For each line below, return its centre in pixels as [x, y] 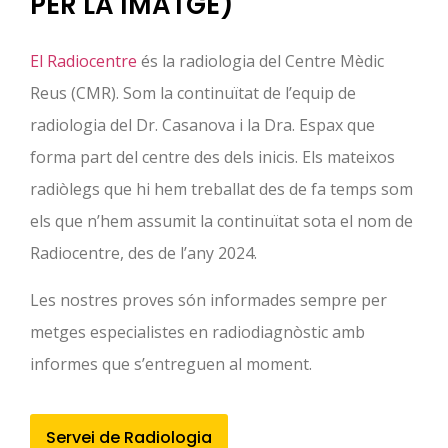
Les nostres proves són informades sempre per [208, 299]
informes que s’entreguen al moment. [171, 363]
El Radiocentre [83, 61]
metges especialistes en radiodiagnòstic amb [197, 331]
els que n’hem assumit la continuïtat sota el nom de [221, 221]
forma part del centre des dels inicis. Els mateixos [212, 157]
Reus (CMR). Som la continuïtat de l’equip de [193, 93]
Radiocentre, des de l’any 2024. [143, 253]
